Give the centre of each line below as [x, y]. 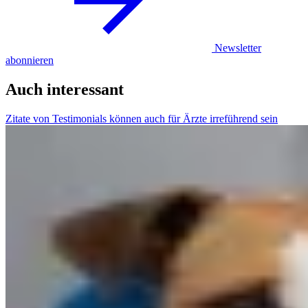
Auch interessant [65, 90]
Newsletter [238, 48]
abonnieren [30, 60]
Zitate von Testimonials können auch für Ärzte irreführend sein [142, 118]
